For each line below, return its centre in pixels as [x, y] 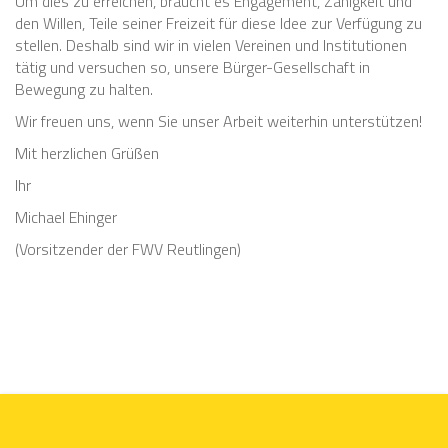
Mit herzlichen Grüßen [87, 153]
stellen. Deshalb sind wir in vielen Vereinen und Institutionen [211, 45]
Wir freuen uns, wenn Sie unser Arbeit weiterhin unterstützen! [218, 121]
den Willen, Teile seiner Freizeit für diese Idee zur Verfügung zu [218, 23]
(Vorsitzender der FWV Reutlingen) [128, 249]
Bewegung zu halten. [84, 89]
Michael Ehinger [66, 217]
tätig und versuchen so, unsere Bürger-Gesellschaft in [192, 67]
